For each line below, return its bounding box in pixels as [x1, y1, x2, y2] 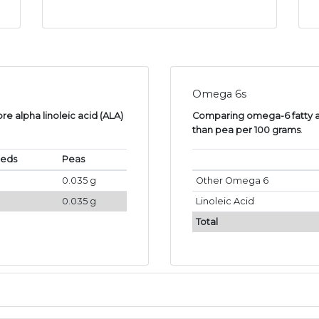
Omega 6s [192, 88, 246, 101]
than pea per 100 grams [192, 125, 300, 136]
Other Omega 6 [195, 175, 268, 187]
